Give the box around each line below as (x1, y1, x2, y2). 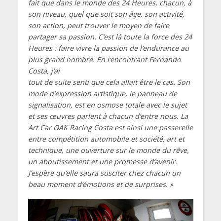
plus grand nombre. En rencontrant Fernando (28, 54, 181, 64)
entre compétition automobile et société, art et (28, 134, 184, 144)
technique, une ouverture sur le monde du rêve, (28, 145, 189, 155)
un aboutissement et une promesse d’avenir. (28, 156, 177, 166)
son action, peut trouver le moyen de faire (28, 20, 169, 30)
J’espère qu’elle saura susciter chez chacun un (28, 168, 181, 178)
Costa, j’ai (28, 66, 60, 75)
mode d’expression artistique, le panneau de (28, 88, 177, 98)
